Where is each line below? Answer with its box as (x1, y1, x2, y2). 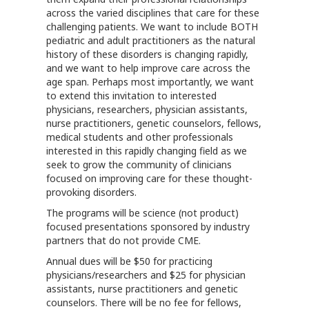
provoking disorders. (46, 186, 137, 199)
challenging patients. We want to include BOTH (46, 20, 259, 33)
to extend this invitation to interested (46, 89, 217, 102)
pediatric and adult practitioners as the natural (46, 34, 256, 47)
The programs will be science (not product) (46, 206, 239, 219)
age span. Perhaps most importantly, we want (46, 75, 255, 88)
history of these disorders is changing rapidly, (46, 48, 249, 61)
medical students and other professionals (46, 130, 234, 143)
